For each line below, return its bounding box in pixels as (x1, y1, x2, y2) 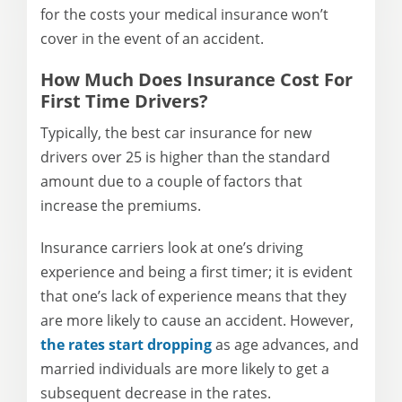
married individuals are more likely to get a (40, 358, 329, 379)
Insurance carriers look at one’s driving (40, 237, 303, 258)
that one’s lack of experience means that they (40, 285, 346, 306)
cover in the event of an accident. (40, 28, 264, 48)
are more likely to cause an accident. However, (40, 310, 354, 330)
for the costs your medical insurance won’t (40, 4, 328, 24)
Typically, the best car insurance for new (40, 122, 311, 143)
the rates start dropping (40, 334, 212, 354)
